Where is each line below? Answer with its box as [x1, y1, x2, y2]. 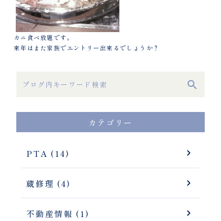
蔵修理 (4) [26, 178, 71, 189]
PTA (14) [26, 147, 70, 159]
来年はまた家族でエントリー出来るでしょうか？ [14, 43, 160, 52]
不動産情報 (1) [26, 208, 89, 220]
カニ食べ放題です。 [14, 33, 74, 41]
